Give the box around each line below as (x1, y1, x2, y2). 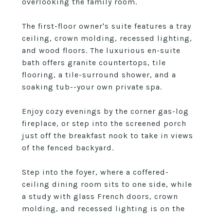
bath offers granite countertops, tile (22, 58, 166, 67)
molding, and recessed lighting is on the (22, 204, 185, 213)
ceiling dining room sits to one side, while (22, 180, 192, 189)
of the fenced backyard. (22, 143, 114, 152)
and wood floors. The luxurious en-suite (22, 46, 181, 55)
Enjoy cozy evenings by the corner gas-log (22, 107, 189, 116)
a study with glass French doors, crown (22, 192, 178, 201)
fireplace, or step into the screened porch (22, 119, 186, 128)
